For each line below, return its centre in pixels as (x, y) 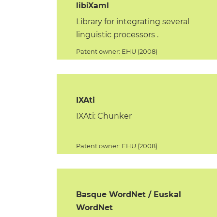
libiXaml (93, 6)
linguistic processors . (117, 35)
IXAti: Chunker (104, 116)
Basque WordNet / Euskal (129, 194)
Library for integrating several (133, 22)
